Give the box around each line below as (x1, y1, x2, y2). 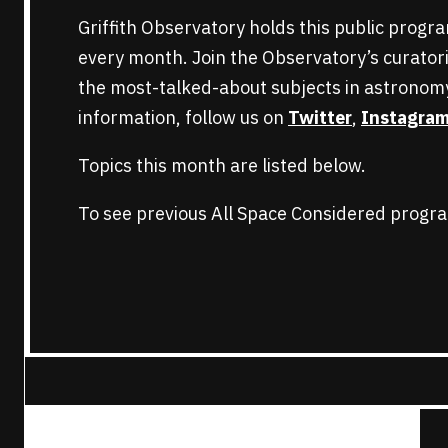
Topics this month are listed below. (78, 153, 366, 177)
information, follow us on (78, 105, 288, 129)
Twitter (288, 105, 352, 129)
